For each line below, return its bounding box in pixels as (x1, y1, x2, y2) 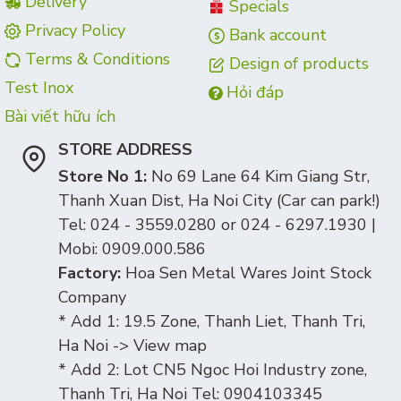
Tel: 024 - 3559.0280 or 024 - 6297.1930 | (58, 214, 376, 235)
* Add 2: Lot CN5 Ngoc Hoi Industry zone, (58, 359, 367, 380)
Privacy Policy (25, 20, 125, 41)
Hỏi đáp (226, 81, 284, 103)
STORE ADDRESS (58, 139, 192, 160)
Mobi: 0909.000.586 (58, 238, 206, 260)
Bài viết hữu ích (4, 106, 115, 127)
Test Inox (4, 77, 73, 98)
